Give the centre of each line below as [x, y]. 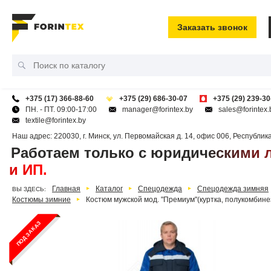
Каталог [109, 189]
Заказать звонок [212, 27]
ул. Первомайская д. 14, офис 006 [171, 136]
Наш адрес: [33, 136]
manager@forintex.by [158, 109]
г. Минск [96, 136]
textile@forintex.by [56, 120]
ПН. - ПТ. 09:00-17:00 [61, 109]
